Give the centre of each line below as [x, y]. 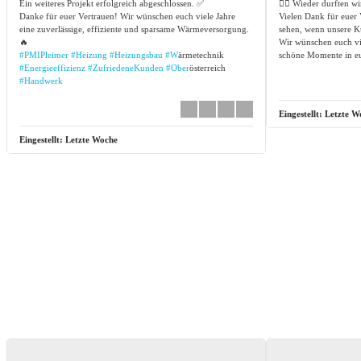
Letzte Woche [91, 139]
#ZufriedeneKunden [126, 67]
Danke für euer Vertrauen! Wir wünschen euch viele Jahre [127, 16]
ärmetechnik [201, 54]
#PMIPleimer [44, 54]
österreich [207, 67]
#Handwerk [41, 80]
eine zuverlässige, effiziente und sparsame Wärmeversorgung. [134, 29]
